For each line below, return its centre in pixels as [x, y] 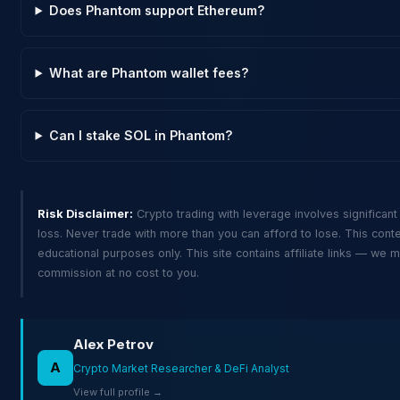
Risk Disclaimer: [85, 213]
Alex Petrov [113, 344]
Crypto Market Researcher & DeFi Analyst [181, 368]
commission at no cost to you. [118, 272]
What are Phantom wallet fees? [149, 72]
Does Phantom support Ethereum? [157, 10]
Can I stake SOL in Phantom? [141, 135]
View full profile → [117, 392]
